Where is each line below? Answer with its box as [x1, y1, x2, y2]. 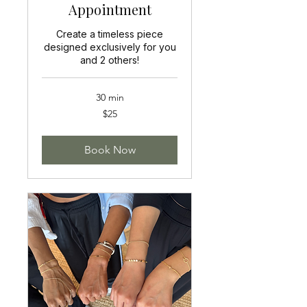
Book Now [84, 143, 136, 156]
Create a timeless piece [56, 27, 163, 40]
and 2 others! [80, 53, 139, 66]
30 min [95, 90, 124, 103]
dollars [42, 120, 62, 128]
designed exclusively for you [43, 40, 176, 53]
